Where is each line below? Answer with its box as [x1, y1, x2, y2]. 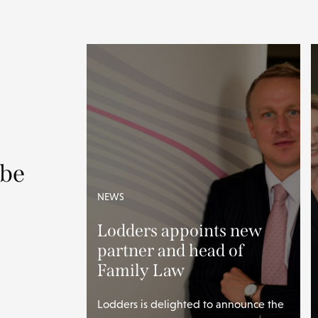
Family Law [97, 261, 185, 280]
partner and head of [97, 241, 244, 261]
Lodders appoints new [97, 221, 263, 241]
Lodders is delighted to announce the [97, 298, 285, 310]
